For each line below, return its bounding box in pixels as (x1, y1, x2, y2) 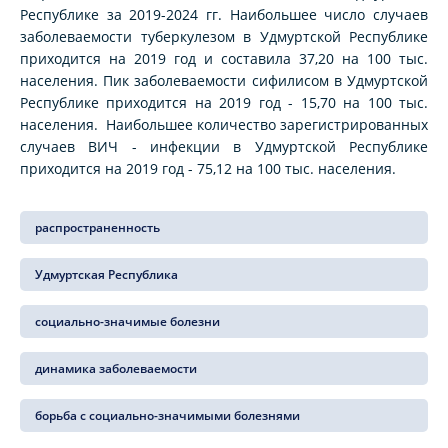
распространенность (35, 219, 160, 237)
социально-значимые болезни (35, 313, 220, 331)
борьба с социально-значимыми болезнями (35, 407, 300, 425)
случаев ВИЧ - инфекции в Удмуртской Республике (20, 137, 428, 157)
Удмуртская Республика (35, 266, 178, 284)
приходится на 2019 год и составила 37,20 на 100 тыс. (20, 49, 428, 69)
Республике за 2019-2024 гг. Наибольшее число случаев (20, 5, 428, 25)
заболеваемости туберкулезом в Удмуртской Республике (20, 27, 428, 47)
